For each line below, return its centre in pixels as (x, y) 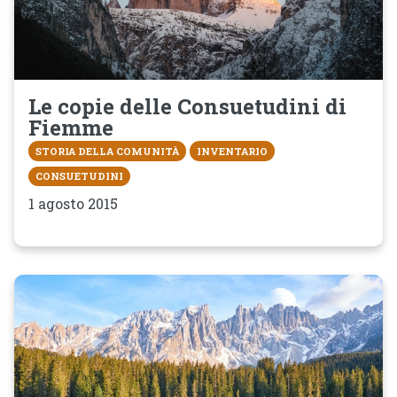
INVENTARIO (232, 151)
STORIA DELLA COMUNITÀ (107, 151)
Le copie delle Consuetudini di (187, 107)
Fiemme (71, 128)
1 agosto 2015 (73, 203)
